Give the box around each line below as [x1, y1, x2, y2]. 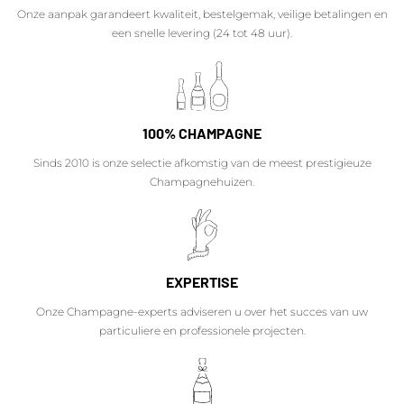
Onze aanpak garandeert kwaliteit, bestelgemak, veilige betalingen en [16, 6, 388, 21]
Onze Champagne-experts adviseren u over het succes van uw [36, 304, 368, 318]
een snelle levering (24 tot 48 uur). [112, 25, 292, 40]
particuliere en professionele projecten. [98, 323, 306, 337]
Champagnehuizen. [150, 174, 254, 188]
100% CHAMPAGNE [142, 124, 262, 142]
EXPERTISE [166, 272, 238, 290]
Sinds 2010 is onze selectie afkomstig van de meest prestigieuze [32, 155, 372, 170]
